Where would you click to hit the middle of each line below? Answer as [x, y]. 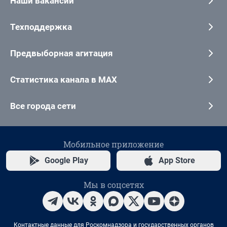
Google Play [66, 161]
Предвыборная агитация [62, 53]
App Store [177, 161]
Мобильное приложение [113, 144]
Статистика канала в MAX [64, 80]
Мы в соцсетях [113, 185]
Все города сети [43, 106]
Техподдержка [41, 27]
